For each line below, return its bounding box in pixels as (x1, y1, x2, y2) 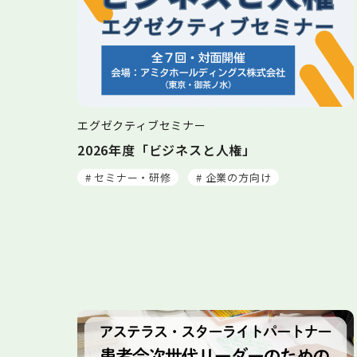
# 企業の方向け (195, 169, 272, 185)
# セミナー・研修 (84, 169, 171, 185)
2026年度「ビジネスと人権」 (77, 139, 257, 159)
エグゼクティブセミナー (77, 116, 206, 133)
